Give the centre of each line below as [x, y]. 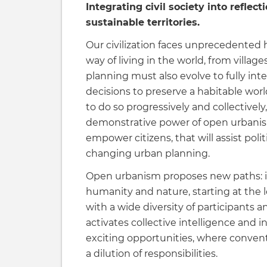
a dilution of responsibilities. [152, 254]
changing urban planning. [148, 153]
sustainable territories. [143, 22]
